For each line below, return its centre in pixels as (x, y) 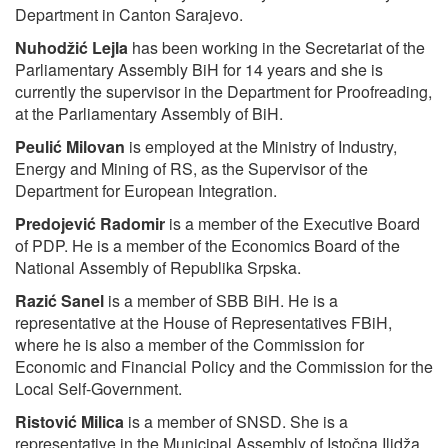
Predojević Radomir (90, 224)
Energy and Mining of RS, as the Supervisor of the (191, 169)
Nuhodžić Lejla (71, 48)
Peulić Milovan (70, 147)
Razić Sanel (59, 301)
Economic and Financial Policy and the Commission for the (224, 367)
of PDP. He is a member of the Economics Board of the (207, 246)
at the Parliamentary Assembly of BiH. (149, 114)
